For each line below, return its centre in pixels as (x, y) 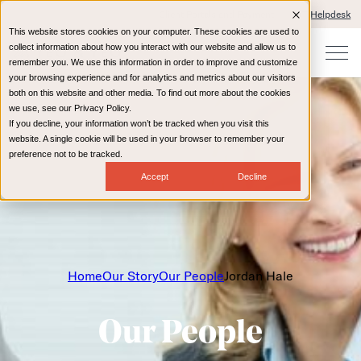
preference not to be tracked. (66, 154)
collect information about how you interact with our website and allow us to (152, 47)
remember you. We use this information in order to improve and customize (153, 62)
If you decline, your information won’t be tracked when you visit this (139, 123)
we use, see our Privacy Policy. (70, 108)
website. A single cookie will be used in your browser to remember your (147, 139)
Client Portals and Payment (216, 14)
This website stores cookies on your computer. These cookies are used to (154, 31)
